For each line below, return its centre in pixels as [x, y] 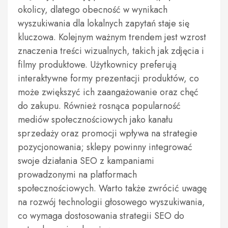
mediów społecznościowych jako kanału [95, 120]
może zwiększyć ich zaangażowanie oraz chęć [108, 92]
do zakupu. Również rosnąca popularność [99, 106]
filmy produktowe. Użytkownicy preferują [97, 65]
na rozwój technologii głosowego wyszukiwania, [111, 202]
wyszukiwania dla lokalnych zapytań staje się [104, 23]
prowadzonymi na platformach [77, 175]
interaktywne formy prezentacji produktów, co [108, 78]
